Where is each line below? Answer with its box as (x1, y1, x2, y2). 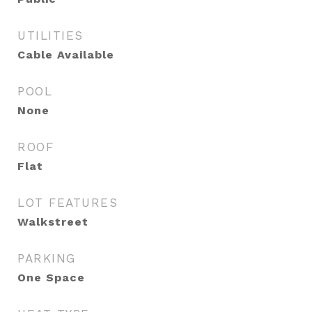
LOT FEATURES (17, 196, 118, 210)
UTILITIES (17, 29, 84, 42)
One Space (17, 271, 85, 284)
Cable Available (17, 48, 114, 61)
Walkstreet (17, 215, 88, 228)
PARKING (17, 251, 76, 265)
